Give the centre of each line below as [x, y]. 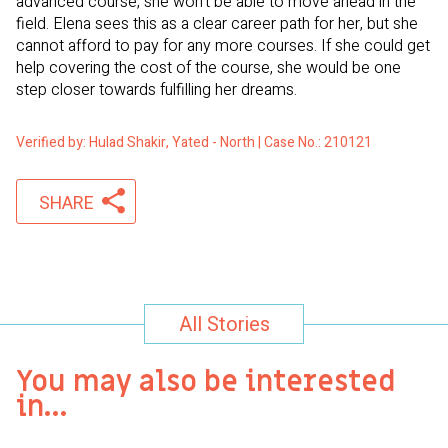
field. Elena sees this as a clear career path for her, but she [217, 24]
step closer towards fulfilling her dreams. [156, 90]
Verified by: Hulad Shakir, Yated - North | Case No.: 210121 [194, 143]
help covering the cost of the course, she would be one [208, 68]
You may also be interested [206, 383]
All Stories [224, 325]
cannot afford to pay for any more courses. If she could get [223, 46]
